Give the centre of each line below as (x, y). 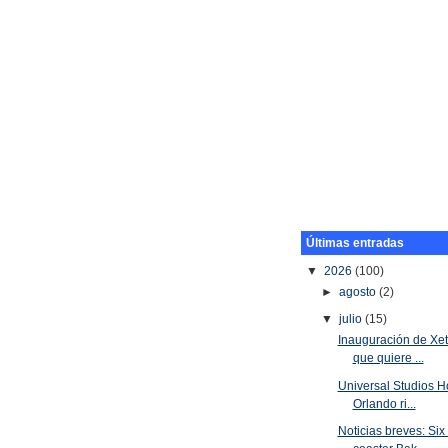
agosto (359, 291)
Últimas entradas (355, 243)
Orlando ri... (384, 403)
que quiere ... (388, 358)
